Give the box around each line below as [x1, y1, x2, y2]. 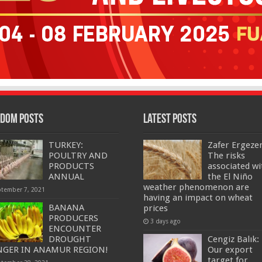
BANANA [49, 202, 85, 213]
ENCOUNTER [49, 223, 102, 235]
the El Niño [207, 171, 253, 182]
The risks [207, 150, 245, 161]
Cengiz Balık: [207, 234, 259, 245]
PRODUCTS [49, 161, 95, 172]
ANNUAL [49, 171, 85, 182]
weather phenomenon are [143, 182, 249, 193]
